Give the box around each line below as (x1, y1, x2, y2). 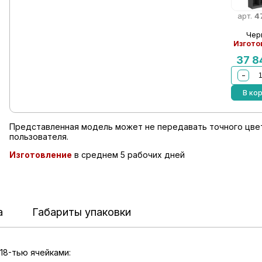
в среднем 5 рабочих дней (71, 150, 185, 160)
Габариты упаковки (32, 206, 131, 218)
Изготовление (9, 150, 72, 160)
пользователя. (9, 132, 68, 142)
